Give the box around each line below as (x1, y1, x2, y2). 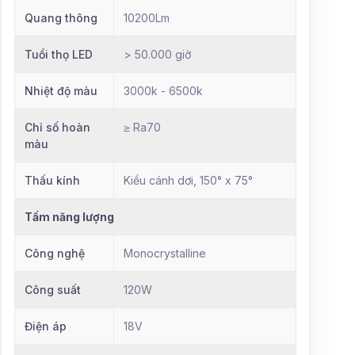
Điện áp (25, 319, 67, 333)
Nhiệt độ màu (25, 83, 97, 97)
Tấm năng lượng (25, 209, 114, 223)
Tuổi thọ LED (25, 47, 93, 61)
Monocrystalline (124, 246, 206, 260)
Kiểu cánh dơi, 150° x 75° (124, 173, 253, 187)
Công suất (25, 282, 81, 296)
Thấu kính (25, 173, 80, 187)
